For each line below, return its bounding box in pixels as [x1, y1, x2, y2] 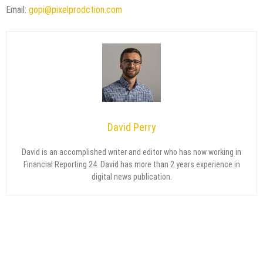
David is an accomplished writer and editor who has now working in [22, 147, 241, 157]
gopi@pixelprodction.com [29, 4, 122, 16]
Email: [6, 4, 29, 16]
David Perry [107, 121, 156, 134]
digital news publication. [91, 172, 172, 182]
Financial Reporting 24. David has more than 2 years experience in [23, 160, 240, 170]
